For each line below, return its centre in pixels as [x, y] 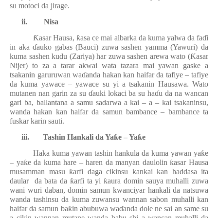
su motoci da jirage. [40, 6]
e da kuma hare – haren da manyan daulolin [99, 162]
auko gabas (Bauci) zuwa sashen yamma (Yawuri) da [123, 47]
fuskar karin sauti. [37, 121]
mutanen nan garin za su [49, 93]
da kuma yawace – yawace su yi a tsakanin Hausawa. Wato [109, 84]
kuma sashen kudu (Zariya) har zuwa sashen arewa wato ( [100, 56]
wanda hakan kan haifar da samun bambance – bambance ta [109, 112]
